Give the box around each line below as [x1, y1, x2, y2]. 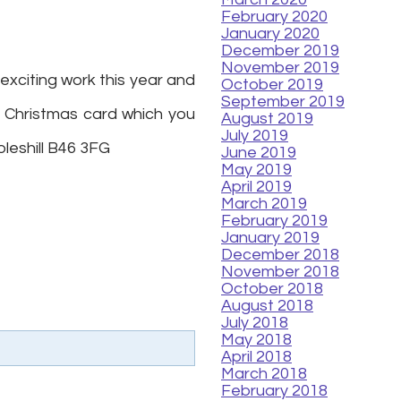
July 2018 [221, 313, 288, 331]
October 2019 [221, 75, 323, 93]
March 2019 [221, 194, 307, 212]
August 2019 [221, 109, 313, 127]
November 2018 [221, 262, 339, 280]
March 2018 [221, 364, 307, 382]
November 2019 [221, 58, 339, 76]
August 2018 [221, 296, 313, 314]
